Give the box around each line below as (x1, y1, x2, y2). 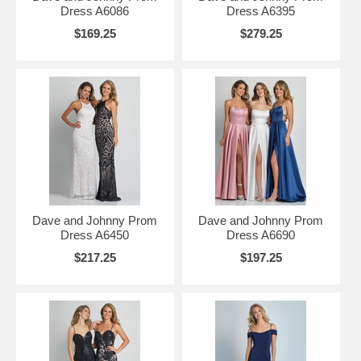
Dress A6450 (60, 228, 130, 242)
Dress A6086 (60, 4, 130, 18)
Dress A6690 (226, 228, 296, 242)
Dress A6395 (226, 4, 296, 18)
